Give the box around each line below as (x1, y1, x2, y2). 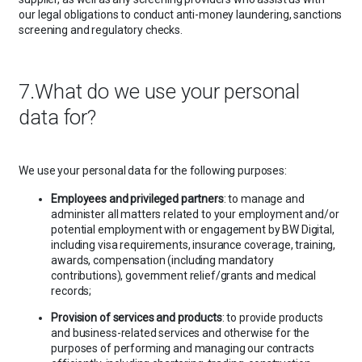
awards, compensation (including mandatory (51, 253, 274, 267)
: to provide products (221, 310, 323, 324)
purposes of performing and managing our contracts (51, 341, 314, 355)
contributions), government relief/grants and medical (51, 268, 317, 282)
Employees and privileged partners (51, 192, 224, 205)
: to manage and (223, 192, 305, 205)
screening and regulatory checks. (19, 23, 183, 36)
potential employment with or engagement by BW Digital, (51, 222, 335, 236)
